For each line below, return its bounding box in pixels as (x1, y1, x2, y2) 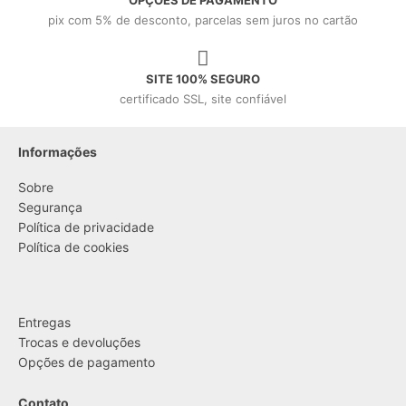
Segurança (18, 198, 82, 215)
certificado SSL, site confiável (120, 91, 286, 106)
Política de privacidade (18, 218, 154, 235)
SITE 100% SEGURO (146, 71, 260, 86)
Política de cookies (18, 238, 129, 255)
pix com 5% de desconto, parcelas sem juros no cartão (48, 12, 358, 27)
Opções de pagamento (18, 354, 155, 371)
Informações (18, 143, 97, 159)
